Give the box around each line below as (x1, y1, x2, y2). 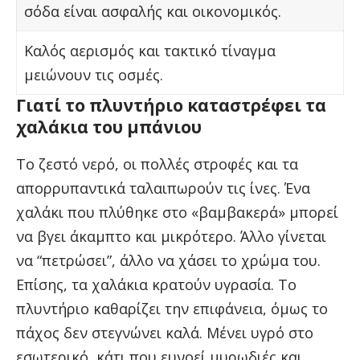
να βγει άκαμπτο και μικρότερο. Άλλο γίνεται (16, 226, 326, 246)
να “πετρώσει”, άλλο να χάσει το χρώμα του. (16, 250, 321, 270)
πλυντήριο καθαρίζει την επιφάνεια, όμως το (16, 298, 328, 318)
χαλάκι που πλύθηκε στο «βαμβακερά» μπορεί (16, 202, 338, 222)
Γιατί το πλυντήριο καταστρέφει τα (16, 94, 326, 117)
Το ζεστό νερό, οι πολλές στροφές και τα (16, 153, 298, 174)
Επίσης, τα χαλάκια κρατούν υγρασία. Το (16, 274, 297, 294)
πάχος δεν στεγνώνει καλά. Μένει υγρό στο (16, 322, 313, 342)
